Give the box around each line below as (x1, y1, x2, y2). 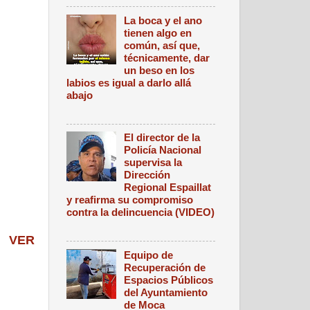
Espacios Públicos (124, 273, 214, 286)
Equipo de (124, 248, 174, 261)
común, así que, (124, 39, 201, 51)
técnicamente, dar (124, 51, 210, 64)
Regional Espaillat (124, 181, 212, 194)
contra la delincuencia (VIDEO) (66, 206, 215, 219)
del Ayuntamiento (124, 286, 208, 298)
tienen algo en (124, 26, 192, 39)
